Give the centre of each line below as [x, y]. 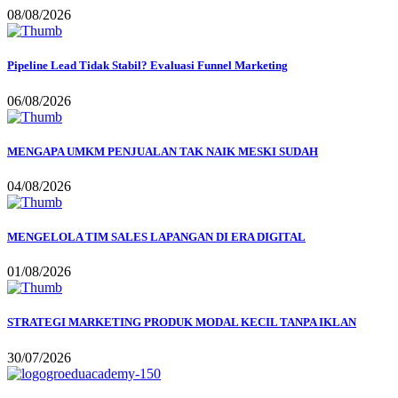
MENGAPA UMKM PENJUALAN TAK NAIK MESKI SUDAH [163, 151]
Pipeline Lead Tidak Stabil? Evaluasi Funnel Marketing [147, 66]
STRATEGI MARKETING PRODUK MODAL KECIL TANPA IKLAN [182, 322]
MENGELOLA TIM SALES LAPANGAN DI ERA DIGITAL [156, 237]
